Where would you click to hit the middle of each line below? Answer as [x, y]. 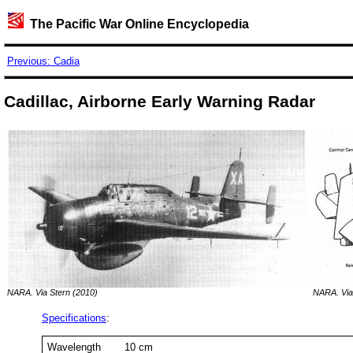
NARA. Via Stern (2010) [52, 292]
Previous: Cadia [43, 61]
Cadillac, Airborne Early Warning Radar [159, 101]
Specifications [74, 318]
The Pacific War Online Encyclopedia [136, 24]
